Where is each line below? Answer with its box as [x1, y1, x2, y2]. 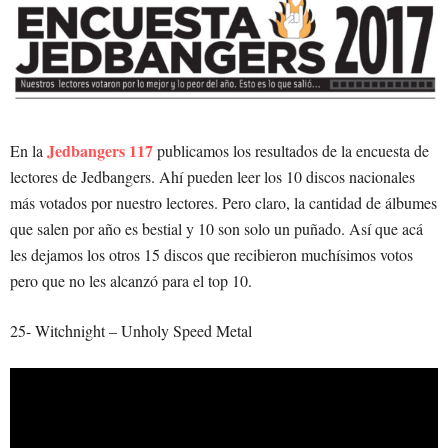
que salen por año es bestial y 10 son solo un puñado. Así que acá [10, 218, 423, 240]
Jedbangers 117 [47, 139, 153, 163]
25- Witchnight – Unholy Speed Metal [10, 320, 252, 342]
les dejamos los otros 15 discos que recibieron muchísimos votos [10, 244, 413, 266]
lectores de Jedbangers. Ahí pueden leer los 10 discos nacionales [10, 166, 415, 188]
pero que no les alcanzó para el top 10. [10, 270, 252, 292]
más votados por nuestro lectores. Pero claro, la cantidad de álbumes [10, 192, 437, 214]
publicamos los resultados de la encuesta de [153, 140, 429, 162]
